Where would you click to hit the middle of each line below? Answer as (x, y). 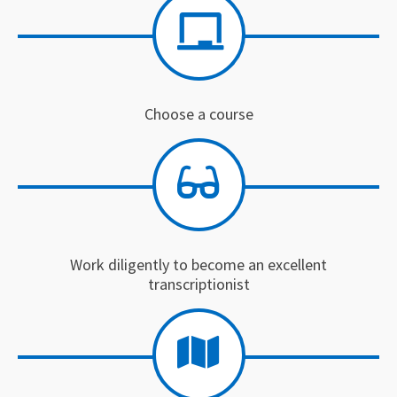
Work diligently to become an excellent (198, 265)
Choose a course (198, 114)
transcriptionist (198, 284)
